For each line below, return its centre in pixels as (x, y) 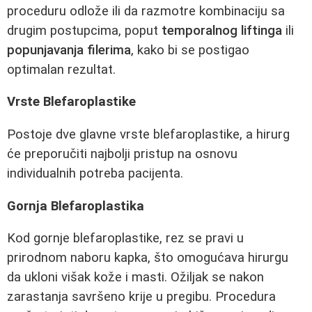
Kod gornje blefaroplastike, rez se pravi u (125, 239)
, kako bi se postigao (190, 50)
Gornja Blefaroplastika (76, 206)
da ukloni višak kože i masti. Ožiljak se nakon (135, 278)
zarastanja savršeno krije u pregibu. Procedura (141, 297)
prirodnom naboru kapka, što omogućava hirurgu (148, 258)
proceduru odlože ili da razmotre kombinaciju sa (146, 11)
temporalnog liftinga (222, 30)
